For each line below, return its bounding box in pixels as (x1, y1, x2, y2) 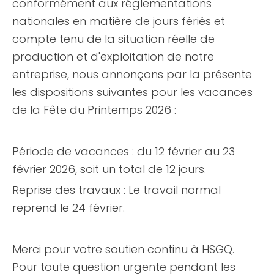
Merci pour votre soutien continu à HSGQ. (12, 242, 234, 257)
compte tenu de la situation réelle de (12, 31, 215, 46)
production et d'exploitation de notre (12, 49, 214, 64)
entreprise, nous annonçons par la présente (12, 67, 252, 82)
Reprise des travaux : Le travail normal (12, 182, 221, 198)
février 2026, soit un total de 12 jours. (12, 161, 206, 177)
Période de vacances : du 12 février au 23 (12, 144, 235, 159)
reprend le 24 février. (12, 200, 125, 215)
